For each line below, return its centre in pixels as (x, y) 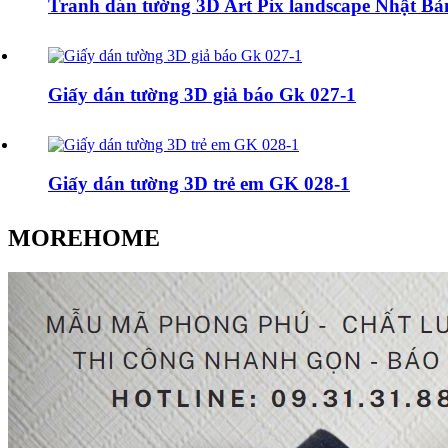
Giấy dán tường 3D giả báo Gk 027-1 (202, 95)
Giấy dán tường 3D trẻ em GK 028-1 (199, 183)
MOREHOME (84, 237)
